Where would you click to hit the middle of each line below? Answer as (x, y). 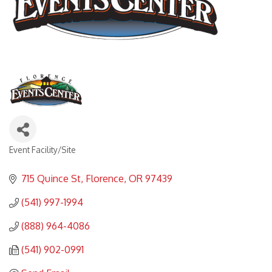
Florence (105, 179)
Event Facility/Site (42, 150)
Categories (36, 159)
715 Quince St (51, 179)
